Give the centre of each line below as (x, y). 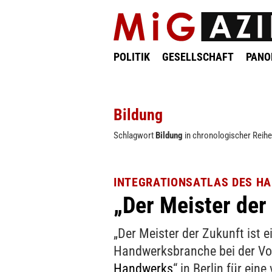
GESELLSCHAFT (198, 57)
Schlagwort (134, 135)
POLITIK (132, 57)
